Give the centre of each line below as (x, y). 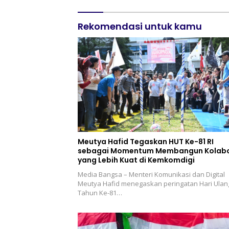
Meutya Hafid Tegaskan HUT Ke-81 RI (146, 142)
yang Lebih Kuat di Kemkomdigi (136, 160)
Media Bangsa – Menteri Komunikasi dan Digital (151, 175)
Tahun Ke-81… (100, 193)
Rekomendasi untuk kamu (140, 27)
